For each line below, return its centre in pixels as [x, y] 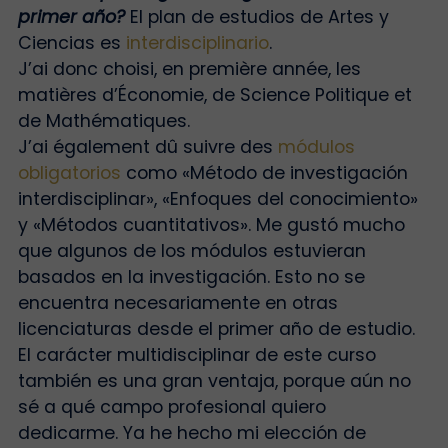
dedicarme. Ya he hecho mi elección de [191, 432]
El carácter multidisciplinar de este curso [196, 354]
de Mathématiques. [103, 120]
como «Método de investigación [266, 172]
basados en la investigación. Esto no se [191, 276]
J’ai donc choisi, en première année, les [189, 68]
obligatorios [71, 172]
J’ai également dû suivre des [147, 146]
